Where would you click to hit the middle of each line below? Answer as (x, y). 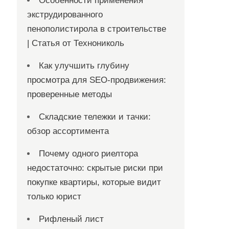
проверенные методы (70, 94)
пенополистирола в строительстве (97, 29)
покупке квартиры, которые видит (94, 182)
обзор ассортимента (68, 131)
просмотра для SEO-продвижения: (97, 80)
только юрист (54, 197)
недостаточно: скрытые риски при (95, 168)
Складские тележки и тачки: (95, 117)
